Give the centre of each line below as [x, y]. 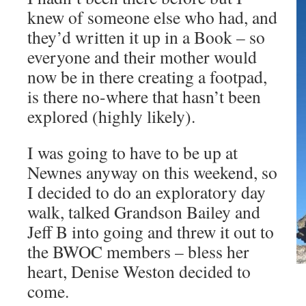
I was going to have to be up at [133, 152]
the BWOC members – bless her [138, 251]
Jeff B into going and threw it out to [151, 232]
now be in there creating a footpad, [147, 76]
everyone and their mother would [142, 57]
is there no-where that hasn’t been [144, 96]
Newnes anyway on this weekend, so [152, 172]
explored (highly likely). [111, 116]
